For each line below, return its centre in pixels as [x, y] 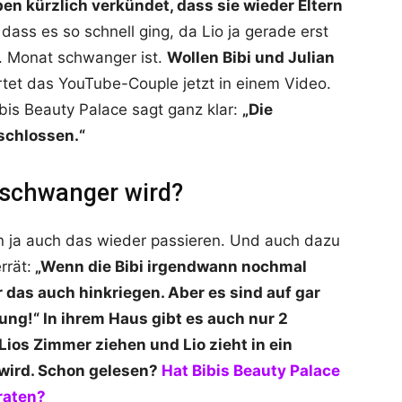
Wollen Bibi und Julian [251, 58]
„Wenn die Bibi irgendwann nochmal [169, 267]
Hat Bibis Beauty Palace [251, 371]
